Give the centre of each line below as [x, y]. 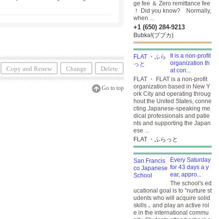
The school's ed [191, 183]
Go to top [113, 88]
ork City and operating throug [172, 94]
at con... [180, 70]
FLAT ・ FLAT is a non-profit [170, 79]
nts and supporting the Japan [172, 123]
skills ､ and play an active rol [171, 205]
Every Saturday [190, 160]
